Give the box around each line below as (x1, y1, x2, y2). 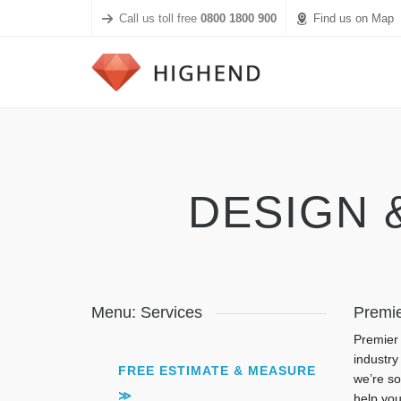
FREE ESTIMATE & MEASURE (118, 363, 316, 378)
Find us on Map (313, 11, 394, 25)
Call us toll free (119, 11, 200, 25)
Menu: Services (91, 303, 202, 321)
